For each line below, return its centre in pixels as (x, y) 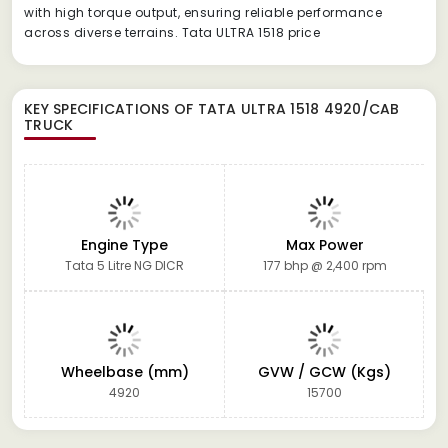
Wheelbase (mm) (124, 371)
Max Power (324, 244)
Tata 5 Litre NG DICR (124, 265)
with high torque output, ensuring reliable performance (203, 12)
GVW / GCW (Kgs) (324, 371)
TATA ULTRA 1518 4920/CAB (298, 108)
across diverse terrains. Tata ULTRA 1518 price (172, 32)
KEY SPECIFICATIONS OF (111, 108)
